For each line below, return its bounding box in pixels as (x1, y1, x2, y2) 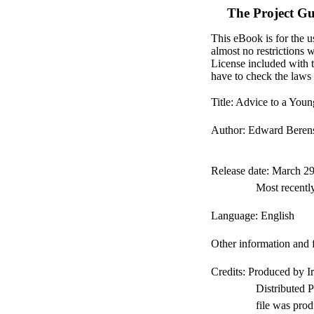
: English (254, 210, 294, 221)
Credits (210, 266, 243, 278)
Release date (210, 165, 266, 177)
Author (210, 124, 243, 136)
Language (210, 210, 255, 221)
